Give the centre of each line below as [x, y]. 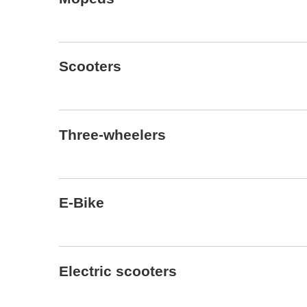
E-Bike [82, 203]
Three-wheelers [112, 134]
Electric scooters [118, 271]
